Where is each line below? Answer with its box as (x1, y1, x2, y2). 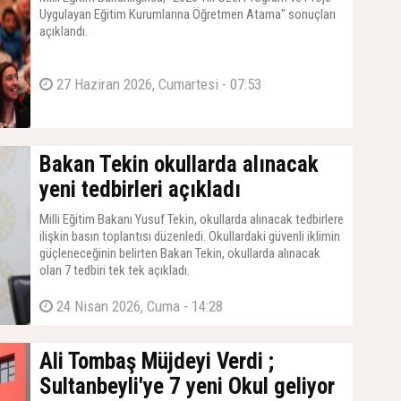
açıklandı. (39, 22, 88, 39)
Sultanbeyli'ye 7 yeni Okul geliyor (39, 372, 335, 399)
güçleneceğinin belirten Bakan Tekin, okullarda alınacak (39, 244, 320, 261)
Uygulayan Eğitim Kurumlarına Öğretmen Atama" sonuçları (39, 5, 336, 22)
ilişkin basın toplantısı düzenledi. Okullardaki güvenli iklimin (39, 227, 340, 244)
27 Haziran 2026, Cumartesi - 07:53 (53, 74, 261, 93)
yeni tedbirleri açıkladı (39, 175, 241, 202)
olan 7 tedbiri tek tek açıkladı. (39, 261, 190, 278)
